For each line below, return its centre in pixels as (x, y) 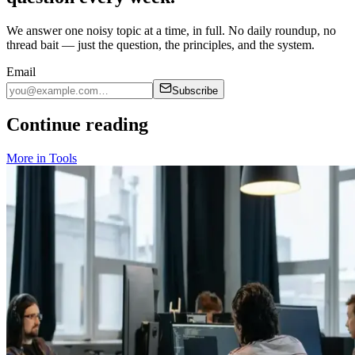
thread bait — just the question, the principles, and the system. (160, 44)
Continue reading (77, 125)
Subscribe (195, 90)
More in (28, 158)
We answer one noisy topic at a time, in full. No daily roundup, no (171, 30)
